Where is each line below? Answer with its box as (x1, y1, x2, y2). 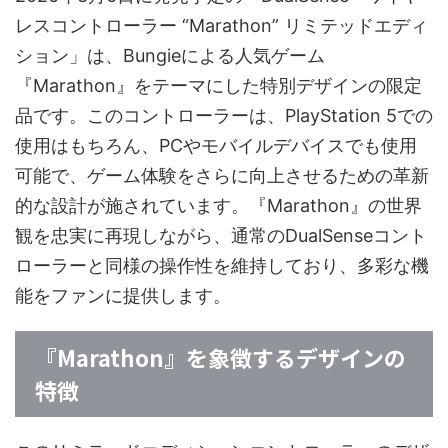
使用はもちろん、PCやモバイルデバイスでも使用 (15, 135, 417, 157)
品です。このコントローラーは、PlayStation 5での (15, 105, 433, 127)
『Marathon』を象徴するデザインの (35, 341, 406, 374)
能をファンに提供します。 (15, 285, 231, 307)
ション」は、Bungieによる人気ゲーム (15, 45, 325, 67)
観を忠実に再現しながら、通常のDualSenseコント (15, 225, 427, 247)
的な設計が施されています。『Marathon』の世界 (15, 195, 422, 217)
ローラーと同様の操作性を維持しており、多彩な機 (15, 255, 429, 277)
